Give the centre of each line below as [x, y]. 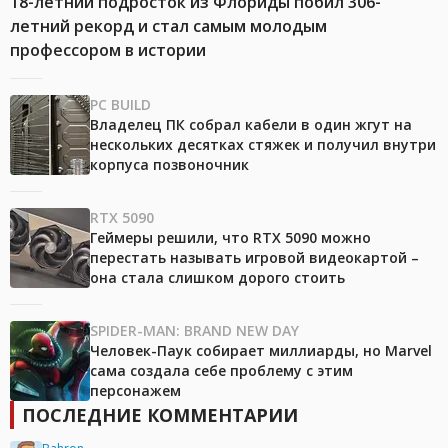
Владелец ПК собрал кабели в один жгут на [251, 125]
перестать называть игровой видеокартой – [254, 258]
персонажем [135, 391]
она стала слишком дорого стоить [217, 278]
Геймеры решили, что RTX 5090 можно [230, 238]
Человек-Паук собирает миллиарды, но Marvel [261, 351]
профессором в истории [108, 50]
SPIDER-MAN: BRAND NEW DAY [194, 331]
